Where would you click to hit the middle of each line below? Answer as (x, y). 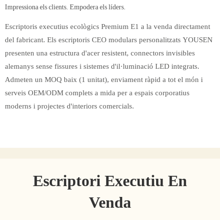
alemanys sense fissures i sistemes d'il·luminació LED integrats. (102, 67)
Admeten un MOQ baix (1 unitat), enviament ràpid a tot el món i (104, 80)
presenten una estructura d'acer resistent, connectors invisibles (100, 53)
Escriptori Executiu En (110, 181)
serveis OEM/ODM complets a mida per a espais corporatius (97, 93)
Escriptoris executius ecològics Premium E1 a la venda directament (108, 27)
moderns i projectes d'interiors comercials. (69, 106)
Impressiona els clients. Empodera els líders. (65, 7)
